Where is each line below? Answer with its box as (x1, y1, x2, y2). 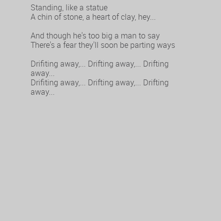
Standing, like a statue (31, 2, 108, 13)
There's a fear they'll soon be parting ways (31, 39, 176, 51)
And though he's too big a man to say (31, 30, 160, 41)
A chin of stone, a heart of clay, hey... (31, 11, 156, 23)
